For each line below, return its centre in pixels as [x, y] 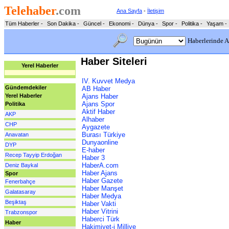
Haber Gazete [102, 180]
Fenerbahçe [20, 181]
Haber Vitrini [100, 211]
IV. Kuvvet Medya [108, 81]
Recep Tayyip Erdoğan [33, 155]
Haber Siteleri [114, 61]
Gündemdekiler [26, 87]
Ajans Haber [100, 96]
